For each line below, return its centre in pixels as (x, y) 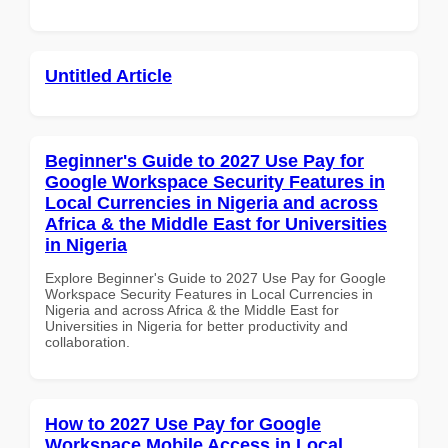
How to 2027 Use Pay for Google (183, 423)
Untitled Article (108, 75)
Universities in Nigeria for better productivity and (196, 325)
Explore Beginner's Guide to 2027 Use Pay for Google (215, 277)
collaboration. (87, 341)
